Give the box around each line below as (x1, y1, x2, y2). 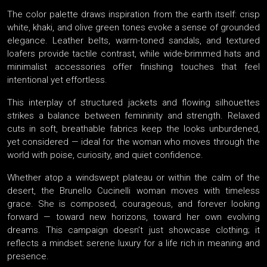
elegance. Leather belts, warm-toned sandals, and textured (7, 35, 260, 46)
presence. (7, 251, 49, 262)
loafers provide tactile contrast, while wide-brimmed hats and (7, 48, 260, 60)
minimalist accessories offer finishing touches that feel (7, 61, 260, 73)
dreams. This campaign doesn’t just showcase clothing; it (7, 225, 260, 236)
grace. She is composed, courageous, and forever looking (7, 198, 260, 210)
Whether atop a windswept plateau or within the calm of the (7, 172, 260, 184)
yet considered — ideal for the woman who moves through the (7, 136, 260, 148)
